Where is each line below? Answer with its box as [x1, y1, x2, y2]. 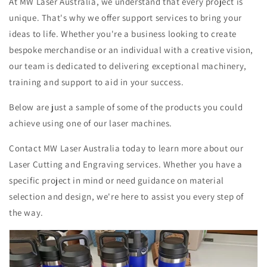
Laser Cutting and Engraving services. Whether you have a [9, 159, 243, 170]
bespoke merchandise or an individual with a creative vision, [9, 44, 254, 55]
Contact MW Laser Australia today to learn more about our [9, 142, 244, 154]
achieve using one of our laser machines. [9, 117, 173, 129]
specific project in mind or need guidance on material [9, 175, 224, 186]
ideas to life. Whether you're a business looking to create [9, 28, 237, 39]
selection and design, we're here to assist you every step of [9, 191, 244, 202]
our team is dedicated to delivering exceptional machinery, [9, 60, 247, 72]
